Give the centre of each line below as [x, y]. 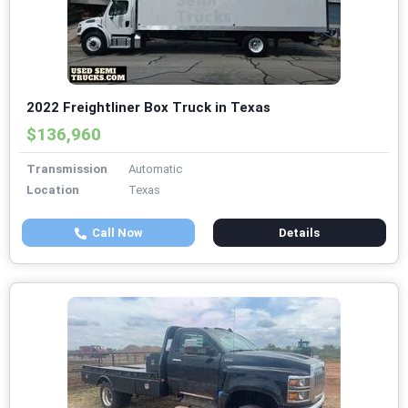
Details [300, 233]
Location [53, 190]
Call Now [114, 233]
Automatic [155, 169]
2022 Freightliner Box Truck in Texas [148, 108]
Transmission [67, 169]
